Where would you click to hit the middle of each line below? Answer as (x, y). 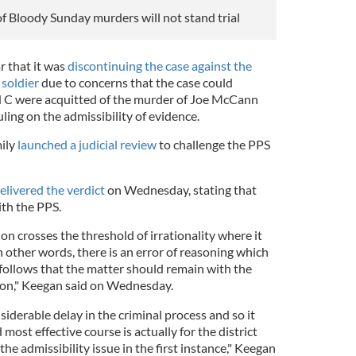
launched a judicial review (85, 144)
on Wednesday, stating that (180, 189)
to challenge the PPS (213, 144)
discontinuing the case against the (159, 65)
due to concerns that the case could (135, 82)
